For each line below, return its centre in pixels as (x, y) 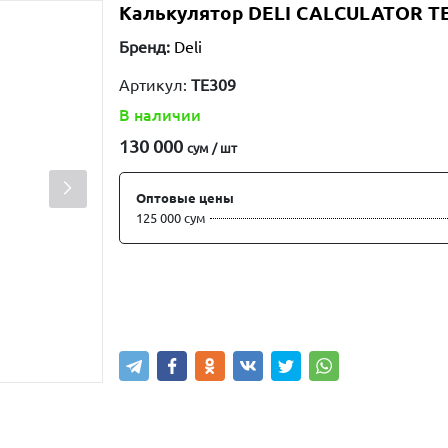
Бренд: (144, 47)
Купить (169, 308)
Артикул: (154, 85)
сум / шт (211, 148)
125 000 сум (170, 218)
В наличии (159, 115)
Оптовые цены (184, 198)
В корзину (293, 308)
